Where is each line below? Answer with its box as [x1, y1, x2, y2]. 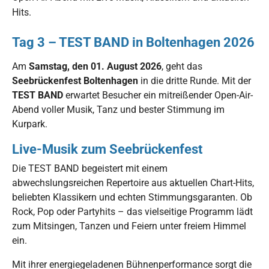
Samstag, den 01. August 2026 [29, 60, 162, 72]
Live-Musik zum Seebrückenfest [12, 141, 202, 157]
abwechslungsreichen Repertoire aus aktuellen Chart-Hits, [12, 177, 254, 189]
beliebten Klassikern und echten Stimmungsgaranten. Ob [12, 191, 252, 203]
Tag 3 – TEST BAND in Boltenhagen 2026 [12, 34, 255, 50]
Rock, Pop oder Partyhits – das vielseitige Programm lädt [12, 205, 253, 217]
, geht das [162, 60, 202, 72]
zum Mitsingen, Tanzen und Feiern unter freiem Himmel [12, 220, 246, 232]
